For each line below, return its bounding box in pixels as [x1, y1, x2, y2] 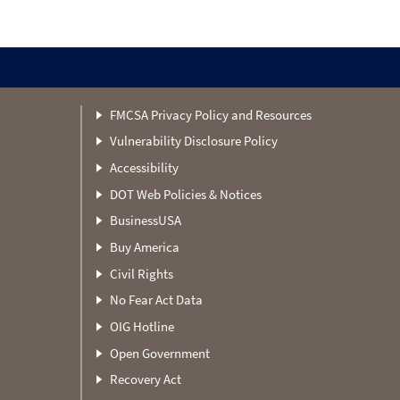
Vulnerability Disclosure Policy [109, 132, 278, 150]
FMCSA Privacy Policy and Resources [109, 105, 312, 123]
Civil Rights [109, 264, 173, 282]
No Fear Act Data [109, 291, 203, 309]
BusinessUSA [109, 212, 181, 229]
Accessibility [109, 159, 179, 177]
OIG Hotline [109, 317, 174, 335]
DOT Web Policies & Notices [109, 185, 262, 203]
